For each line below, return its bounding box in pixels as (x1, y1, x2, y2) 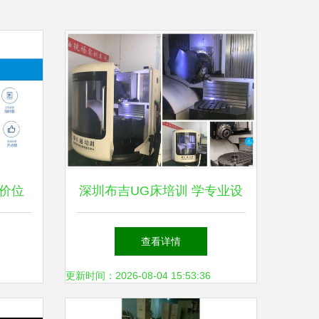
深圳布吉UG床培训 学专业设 (79, 184, 243, 198)
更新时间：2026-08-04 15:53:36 (66, 270, 211, 281)
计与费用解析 (122, 226, 199, 241)
